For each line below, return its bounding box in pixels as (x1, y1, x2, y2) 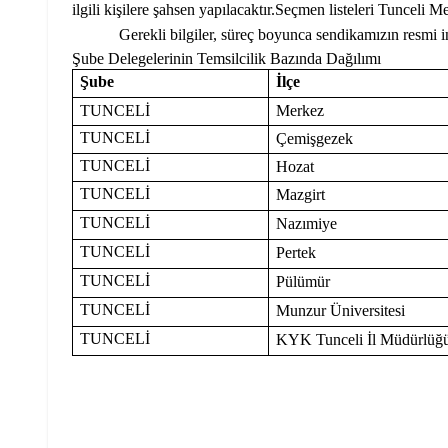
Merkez (276, 101, 325, 119)
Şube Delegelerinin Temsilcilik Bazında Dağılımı (72, 49, 381, 67)
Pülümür (276, 272, 331, 290)
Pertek (276, 243, 317, 261)
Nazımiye (276, 214, 338, 232)
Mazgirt (276, 185, 326, 203)
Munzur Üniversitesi (276, 301, 406, 319)
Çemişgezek (276, 129, 354, 147)
